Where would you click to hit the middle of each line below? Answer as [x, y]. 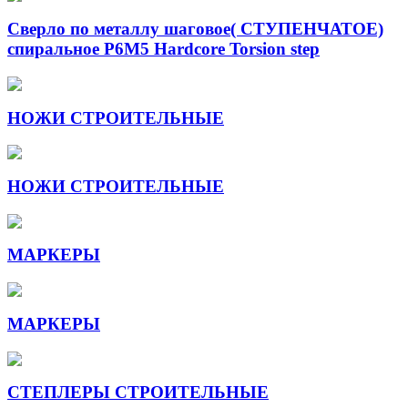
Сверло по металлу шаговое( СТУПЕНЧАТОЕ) [195, 29]
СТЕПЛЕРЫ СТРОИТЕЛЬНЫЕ [138, 393]
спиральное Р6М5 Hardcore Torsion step [163, 49]
